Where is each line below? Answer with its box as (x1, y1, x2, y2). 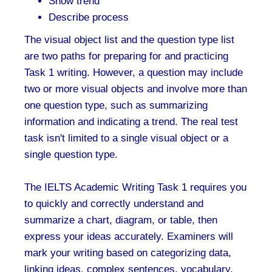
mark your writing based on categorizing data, (24, 247, 231, 259)
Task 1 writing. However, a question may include (24, 67, 243, 78)
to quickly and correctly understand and (24, 198, 203, 209)
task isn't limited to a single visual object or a (24, 132, 228, 144)
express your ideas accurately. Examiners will (24, 231, 233, 242)
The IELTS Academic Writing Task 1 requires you (24, 182, 246, 193)
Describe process (49, 12, 129, 23)
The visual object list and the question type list (24, 34, 234, 46)
